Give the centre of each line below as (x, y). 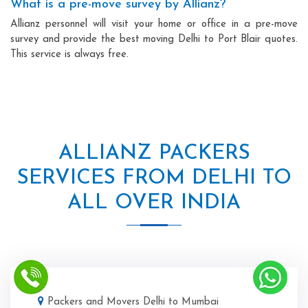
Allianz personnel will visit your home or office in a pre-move (154, 24)
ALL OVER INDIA (154, 203)
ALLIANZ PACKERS (154, 153)
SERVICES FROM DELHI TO (154, 178)
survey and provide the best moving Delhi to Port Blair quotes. (154, 39)
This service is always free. (69, 54)
